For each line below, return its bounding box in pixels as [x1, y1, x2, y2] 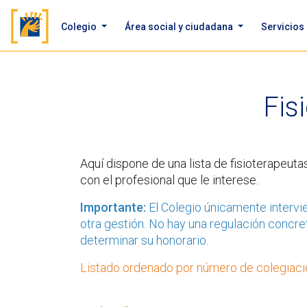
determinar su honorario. [80, 233, 208, 247]
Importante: [80, 200, 149, 214]
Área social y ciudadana [124, 21, 235, 32]
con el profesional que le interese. [80, 173, 258, 187]
